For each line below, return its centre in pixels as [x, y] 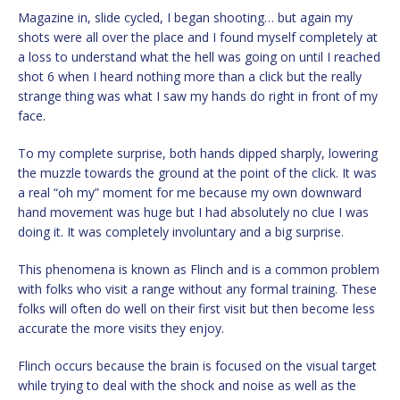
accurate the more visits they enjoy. [121, 329]
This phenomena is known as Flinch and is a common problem [199, 270]
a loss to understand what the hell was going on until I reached [199, 57]
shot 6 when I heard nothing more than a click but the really [190, 77]
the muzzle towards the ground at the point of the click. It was [197, 173]
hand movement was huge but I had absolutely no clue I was [193, 212]
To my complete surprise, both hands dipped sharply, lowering [198, 154]
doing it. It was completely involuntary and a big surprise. [181, 232]
